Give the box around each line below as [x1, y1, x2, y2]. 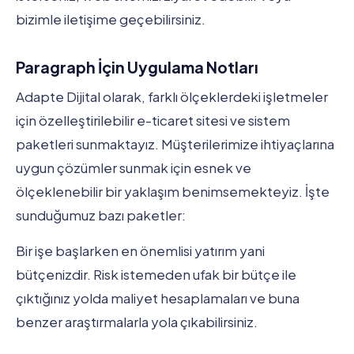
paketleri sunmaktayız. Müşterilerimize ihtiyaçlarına [16, 135, 334, 153]
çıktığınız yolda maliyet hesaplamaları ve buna [16, 288, 299, 307]
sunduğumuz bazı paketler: [16, 206, 186, 224]
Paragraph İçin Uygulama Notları [16, 58, 258, 77]
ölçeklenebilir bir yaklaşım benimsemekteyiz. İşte [16, 183, 330, 201]
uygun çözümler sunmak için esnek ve [16, 159, 251, 177]
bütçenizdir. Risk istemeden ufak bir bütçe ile [16, 265, 296, 283]
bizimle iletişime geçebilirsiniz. [16, 10, 205, 28]
